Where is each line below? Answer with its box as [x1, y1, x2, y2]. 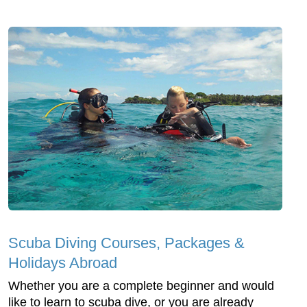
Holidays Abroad [8, 254, 117, 271]
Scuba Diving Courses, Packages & [8, 234, 245, 251]
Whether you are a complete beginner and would [8, 278, 274, 293]
